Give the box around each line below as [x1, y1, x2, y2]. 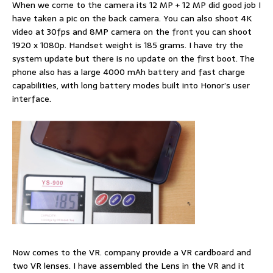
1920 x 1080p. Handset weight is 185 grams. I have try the [12, 38, 243, 52]
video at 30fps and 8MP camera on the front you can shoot [12, 24, 252, 38]
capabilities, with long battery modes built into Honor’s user [12, 78, 250, 92]
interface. [12, 91, 51, 105]
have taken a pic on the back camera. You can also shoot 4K [12, 11, 252, 25]
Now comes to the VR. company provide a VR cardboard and [12, 245, 251, 259]
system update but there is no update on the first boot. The [12, 51, 255, 65]
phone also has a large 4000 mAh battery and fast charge [12, 65, 245, 79]
